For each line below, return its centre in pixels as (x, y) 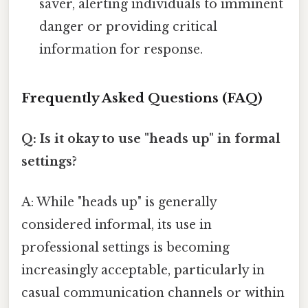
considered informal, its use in (117, 225)
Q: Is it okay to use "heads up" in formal (151, 139)
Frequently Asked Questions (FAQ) (142, 98)
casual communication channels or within (153, 293)
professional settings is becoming (125, 248)
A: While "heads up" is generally (119, 202)
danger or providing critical (129, 26)
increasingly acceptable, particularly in (143, 271)
